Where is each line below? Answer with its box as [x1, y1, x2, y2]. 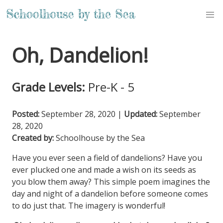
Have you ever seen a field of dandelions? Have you [12, 152, 202, 163]
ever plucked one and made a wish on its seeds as [12, 164, 196, 175]
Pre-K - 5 [88, 79, 134, 95]
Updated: [124, 109, 157, 119]
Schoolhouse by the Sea [56, 132, 145, 143]
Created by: [12, 132, 54, 143]
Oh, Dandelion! [12, 41, 148, 69]
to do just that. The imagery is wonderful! [12, 200, 165, 211]
